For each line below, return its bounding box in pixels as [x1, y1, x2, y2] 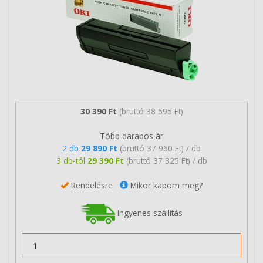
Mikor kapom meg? [128, 179, 203, 191]
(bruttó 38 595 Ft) [119, 105, 183, 117]
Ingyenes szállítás [115, 207, 183, 218]
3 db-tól [56, 154, 87, 166]
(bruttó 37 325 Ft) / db [126, 154, 207, 166]
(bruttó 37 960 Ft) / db [120, 142, 201, 154]
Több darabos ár [100, 130, 163, 141]
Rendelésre [69, 179, 120, 191]
